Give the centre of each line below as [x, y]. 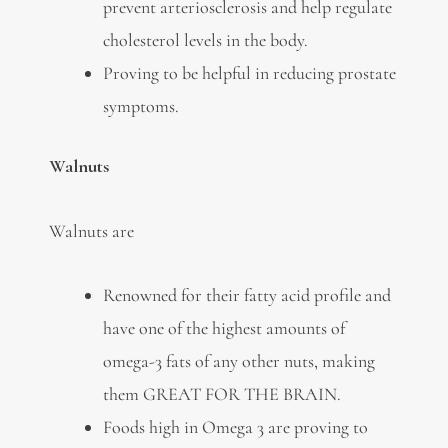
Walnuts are [91, 230]
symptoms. [140, 106]
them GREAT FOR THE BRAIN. [221, 394]
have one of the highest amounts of [223, 328]
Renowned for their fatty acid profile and [246, 295]
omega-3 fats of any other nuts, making [238, 361]
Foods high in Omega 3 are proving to [235, 427]
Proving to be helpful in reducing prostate [249, 73]
